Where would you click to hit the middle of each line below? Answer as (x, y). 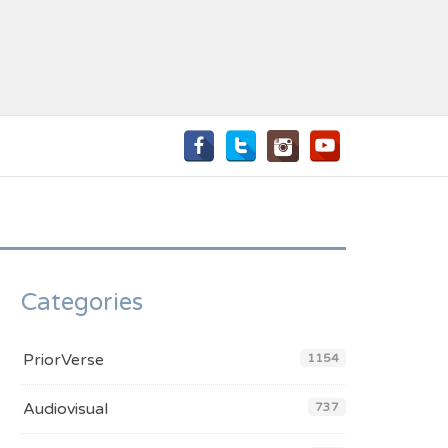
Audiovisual (65, 409)
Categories (82, 302)
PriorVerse (63, 360)
